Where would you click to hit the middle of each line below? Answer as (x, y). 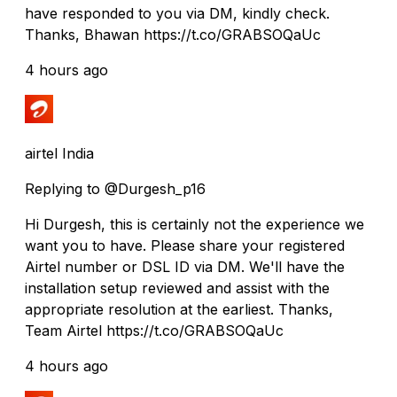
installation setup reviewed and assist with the (177, 288)
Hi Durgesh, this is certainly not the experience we (195, 224)
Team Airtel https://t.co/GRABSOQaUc (154, 330)
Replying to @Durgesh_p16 (115, 188)
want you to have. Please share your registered (185, 245)
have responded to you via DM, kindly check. (177, 13)
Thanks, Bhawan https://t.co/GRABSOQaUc (173, 34)
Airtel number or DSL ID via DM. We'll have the (185, 266)
